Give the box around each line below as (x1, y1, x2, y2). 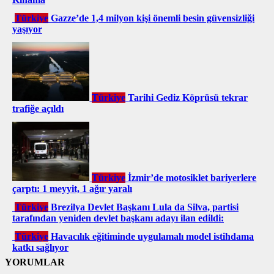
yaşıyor (12, 23, 42, 34)
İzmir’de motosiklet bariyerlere (128, 172, 257, 183)
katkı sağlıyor (12, 242, 68, 253)
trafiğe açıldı (12, 103, 64, 114)
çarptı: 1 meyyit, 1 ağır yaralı (12, 183, 132, 194)
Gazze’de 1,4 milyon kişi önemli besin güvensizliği (51, 12, 254, 23)
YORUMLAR (5, 256, 65, 267)
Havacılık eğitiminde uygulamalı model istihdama (51, 231, 254, 242)
